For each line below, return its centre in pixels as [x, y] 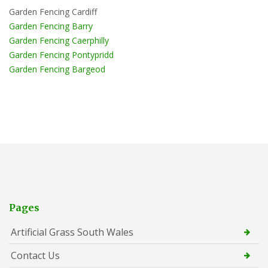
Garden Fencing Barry [51, 26]
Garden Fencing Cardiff [53, 11]
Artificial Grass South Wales [72, 232]
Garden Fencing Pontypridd [61, 54]
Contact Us [35, 255]
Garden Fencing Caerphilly [59, 40]
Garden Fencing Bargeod [57, 69]
